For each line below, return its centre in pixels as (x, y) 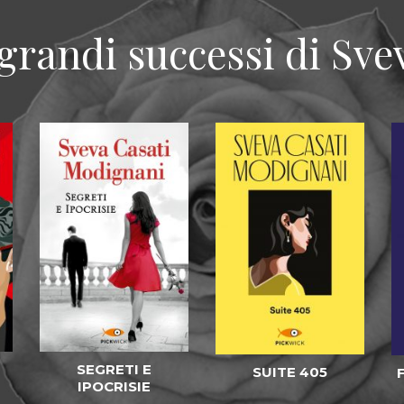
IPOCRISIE (114, 387)
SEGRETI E (114, 370)
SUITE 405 (290, 372)
